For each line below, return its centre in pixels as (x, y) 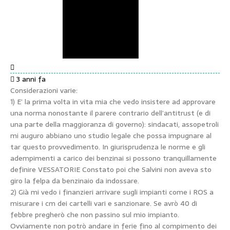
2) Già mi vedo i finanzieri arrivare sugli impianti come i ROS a (112, 192)
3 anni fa (31, 79)
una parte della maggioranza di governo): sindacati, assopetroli (114, 124)
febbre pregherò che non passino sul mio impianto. (95, 215)
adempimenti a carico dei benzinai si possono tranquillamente (113, 158)
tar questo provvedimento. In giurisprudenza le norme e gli (108, 147)
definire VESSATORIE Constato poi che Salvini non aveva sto (46, 170)
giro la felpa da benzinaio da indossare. (75, 181)
